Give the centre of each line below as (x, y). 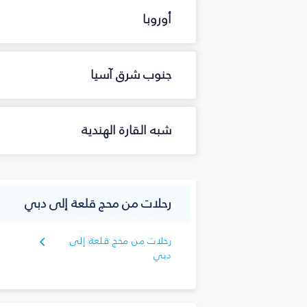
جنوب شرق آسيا (131, 75)
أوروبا (157, 20)
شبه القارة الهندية (126, 131)
